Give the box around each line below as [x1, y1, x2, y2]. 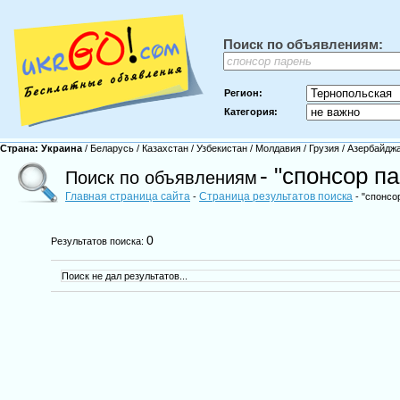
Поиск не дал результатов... [61, 271, 187, 281]
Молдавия [253, 143, 304, 154]
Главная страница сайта [65, 190, 190, 203]
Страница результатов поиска [199, 190, 353, 203]
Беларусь [87, 143, 137, 154]
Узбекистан [194, 143, 250, 154]
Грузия [306, 143, 342, 154]
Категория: [224, 106, 278, 117]
